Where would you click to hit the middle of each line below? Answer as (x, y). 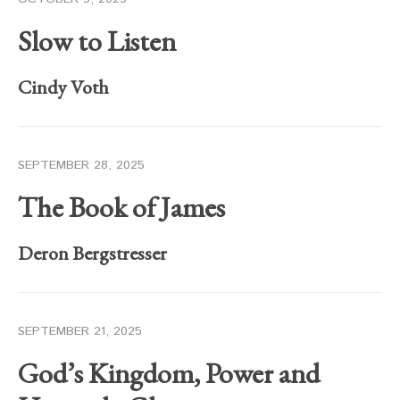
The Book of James (121, 207)
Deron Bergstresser (92, 253)
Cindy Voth (63, 87)
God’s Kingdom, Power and (169, 373)
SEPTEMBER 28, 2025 (81, 165)
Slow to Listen (97, 41)
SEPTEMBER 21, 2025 (80, 331)
